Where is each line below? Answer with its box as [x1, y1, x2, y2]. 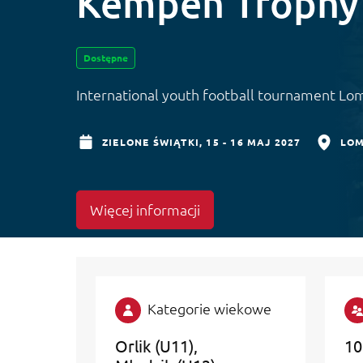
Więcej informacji [90, 199, 200, 219]
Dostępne [83, 50, 128, 64]
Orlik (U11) [115, 335, 194, 357]
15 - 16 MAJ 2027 [206, 135, 301, 148]
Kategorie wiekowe [147, 299, 271, 318]
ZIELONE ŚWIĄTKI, [102, 135, 207, 148]
